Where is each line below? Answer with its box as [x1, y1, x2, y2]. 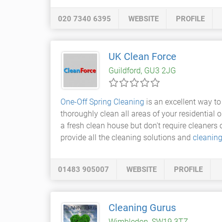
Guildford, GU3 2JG [109, 66, 176, 75]
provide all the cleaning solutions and [60, 133, 193, 142]
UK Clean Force [109, 51, 176, 62]
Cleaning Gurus [109, 202, 176, 214]
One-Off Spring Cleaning [60, 97, 144, 107]
